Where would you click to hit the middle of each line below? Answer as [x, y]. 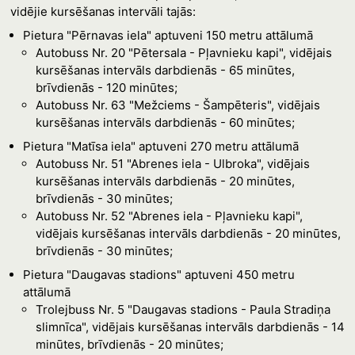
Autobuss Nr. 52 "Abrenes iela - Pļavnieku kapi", [169, 216]
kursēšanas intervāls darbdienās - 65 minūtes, [165, 70]
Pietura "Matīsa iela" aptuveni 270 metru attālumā [160, 146]
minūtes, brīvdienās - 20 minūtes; [129, 344]
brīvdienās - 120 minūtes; [106, 88]
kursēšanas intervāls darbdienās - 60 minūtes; [165, 122]
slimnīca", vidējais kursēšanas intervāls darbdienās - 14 [190, 327]
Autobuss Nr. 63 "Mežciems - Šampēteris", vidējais [177, 105]
